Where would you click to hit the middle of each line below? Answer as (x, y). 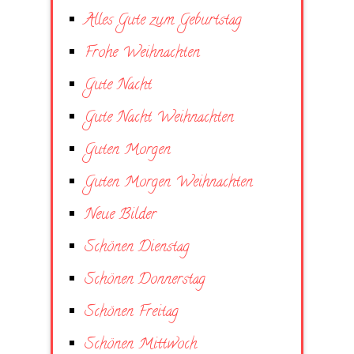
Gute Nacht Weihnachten (159, 119)
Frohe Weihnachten (142, 54)
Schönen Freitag (132, 313)
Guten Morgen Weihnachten (169, 183)
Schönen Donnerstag (145, 281)
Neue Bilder (121, 216)
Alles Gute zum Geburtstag (163, 21)
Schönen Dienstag (137, 248)
